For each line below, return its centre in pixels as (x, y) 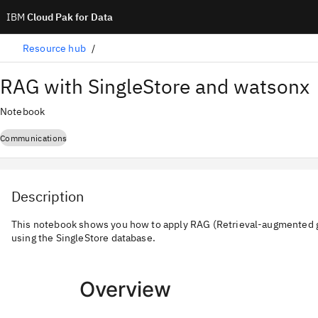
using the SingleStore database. (83, 238)
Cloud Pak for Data (69, 17)
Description (48, 197)
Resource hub (54, 48)
